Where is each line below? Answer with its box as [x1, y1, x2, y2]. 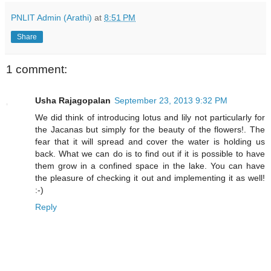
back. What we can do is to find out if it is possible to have [35, 148, 265, 158]
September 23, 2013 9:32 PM [114, 95, 227, 105]
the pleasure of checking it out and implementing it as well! [35, 172, 265, 183]
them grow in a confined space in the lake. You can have [35, 160, 265, 171]
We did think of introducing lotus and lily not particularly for [35, 112, 265, 122]
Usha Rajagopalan [35, 95, 111, 105]
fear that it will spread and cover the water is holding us [35, 136, 265, 146]
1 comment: [6, 62, 67, 76]
